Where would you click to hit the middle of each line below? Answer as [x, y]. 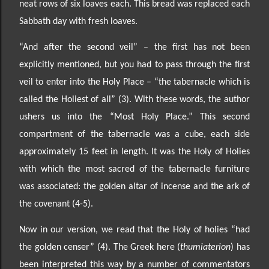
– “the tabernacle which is [198, 82]
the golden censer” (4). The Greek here [98, 247]
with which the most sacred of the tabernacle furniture [134, 169]
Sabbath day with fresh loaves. [78, 22]
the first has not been [202, 47]
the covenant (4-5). [56, 204]
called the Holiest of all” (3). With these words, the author [134, 100]
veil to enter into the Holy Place [83, 82]
